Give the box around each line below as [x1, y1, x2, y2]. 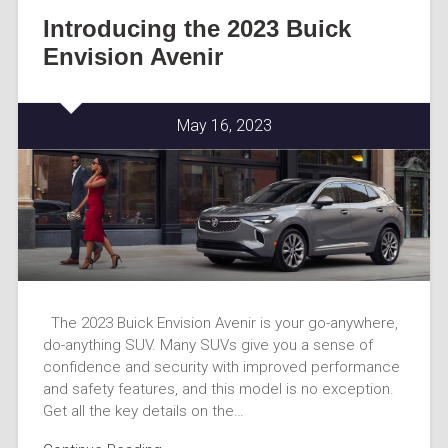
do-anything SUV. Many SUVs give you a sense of [42, 335, 373, 354]
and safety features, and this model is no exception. [42, 379, 394, 398]
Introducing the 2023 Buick [42, 15, 351, 43]
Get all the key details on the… [42, 401, 244, 420]
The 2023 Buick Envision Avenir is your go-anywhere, [42, 313, 398, 332]
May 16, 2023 [176, 116, 272, 136]
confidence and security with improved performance [42, 357, 400, 376]
